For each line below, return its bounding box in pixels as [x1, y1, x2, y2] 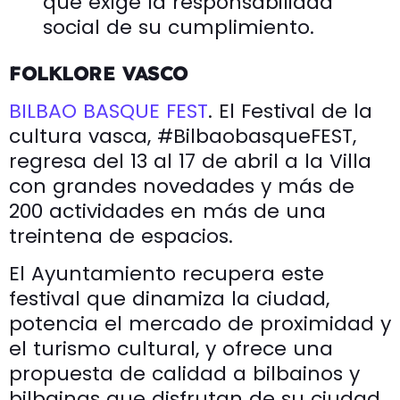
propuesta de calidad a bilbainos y [9, 359, 360, 387]
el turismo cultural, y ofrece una [9, 334, 333, 362]
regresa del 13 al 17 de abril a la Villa [9, 146, 371, 175]
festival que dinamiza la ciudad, [9, 284, 329, 312]
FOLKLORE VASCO [9, 60, 188, 86]
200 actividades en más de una [9, 196, 326, 225]
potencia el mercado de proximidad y [9, 309, 391, 337]
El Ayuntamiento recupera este [9, 259, 324, 287]
